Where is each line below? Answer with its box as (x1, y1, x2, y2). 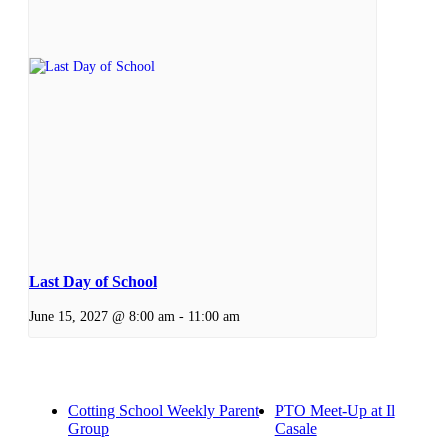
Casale (274, 419, 317, 437)
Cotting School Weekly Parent (68, 401, 259, 419)
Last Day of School (29, 272, 157, 290)
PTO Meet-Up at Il (274, 401, 395, 419)
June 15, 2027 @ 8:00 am (29, 307, 175, 324)
